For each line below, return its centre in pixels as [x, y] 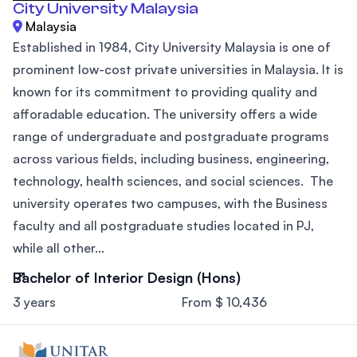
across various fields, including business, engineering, [171, 158]
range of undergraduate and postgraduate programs [171, 136]
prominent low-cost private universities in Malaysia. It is [178, 69]
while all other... [59, 247]
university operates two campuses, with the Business [170, 203]
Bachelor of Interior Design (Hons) [127, 277]
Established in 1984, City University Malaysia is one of [172, 47]
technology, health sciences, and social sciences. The [173, 180]
